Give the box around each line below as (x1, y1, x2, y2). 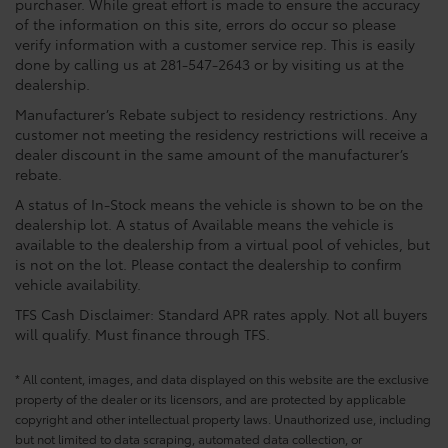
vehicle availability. (15, 274, 141, 295)
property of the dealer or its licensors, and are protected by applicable (15, 390, 406, 408)
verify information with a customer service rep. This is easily (15, 34, 415, 55)
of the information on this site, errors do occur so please (15, 14, 396, 35)
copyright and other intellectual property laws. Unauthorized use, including (15, 410, 431, 428)
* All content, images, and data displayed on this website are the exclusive (15, 370, 429, 388)
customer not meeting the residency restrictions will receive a (15, 124, 428, 145)
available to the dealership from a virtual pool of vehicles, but (15, 234, 430, 255)
